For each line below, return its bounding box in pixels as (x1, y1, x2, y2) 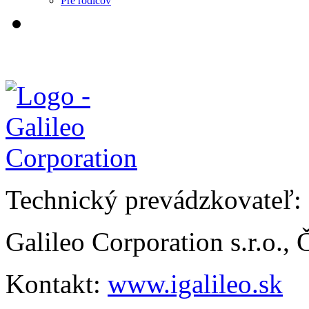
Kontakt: (6, 268, 108, 299)
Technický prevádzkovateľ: (6, 184, 301, 215)
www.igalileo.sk (108, 268, 283, 299)
